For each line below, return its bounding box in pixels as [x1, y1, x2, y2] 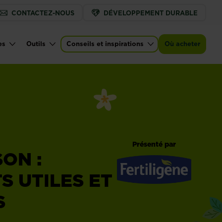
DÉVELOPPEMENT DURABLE [103, 8, 198, 17]
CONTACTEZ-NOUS [11, 8, 74, 17]
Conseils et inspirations [66, 39, 144, 48]
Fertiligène [117, 183, 158, 195]
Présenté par [132, 139, 176, 150]
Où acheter [165, 39, 200, 48]
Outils [26, 39, 46, 48]
